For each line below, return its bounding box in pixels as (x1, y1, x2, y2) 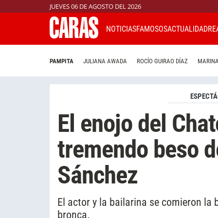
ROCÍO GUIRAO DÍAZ (137, 57, 188, 65)
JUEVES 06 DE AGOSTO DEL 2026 (50, 2, 141, 11)
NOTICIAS (106, 24, 136, 34)
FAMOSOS (136, 24, 167, 34)
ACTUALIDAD (167, 24, 208, 34)
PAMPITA (50, 57, 73, 65)
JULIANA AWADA (83, 57, 127, 65)
